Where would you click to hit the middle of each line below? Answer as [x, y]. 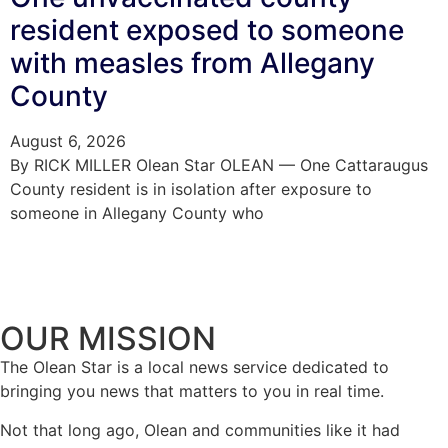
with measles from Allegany [192, 63]
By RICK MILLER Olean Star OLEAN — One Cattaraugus [219, 165]
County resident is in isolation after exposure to [191, 189]
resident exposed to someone [207, 30]
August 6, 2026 [68, 141]
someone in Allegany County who [137, 213]
